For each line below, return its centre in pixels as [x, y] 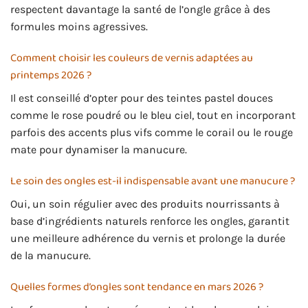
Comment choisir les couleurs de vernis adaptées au [132, 58]
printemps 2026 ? [51, 76]
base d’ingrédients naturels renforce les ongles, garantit [150, 221]
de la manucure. [51, 255]
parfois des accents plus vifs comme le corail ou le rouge [152, 133]
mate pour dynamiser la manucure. [99, 150]
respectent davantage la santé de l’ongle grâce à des [140, 10]
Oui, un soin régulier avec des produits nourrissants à [145, 203]
